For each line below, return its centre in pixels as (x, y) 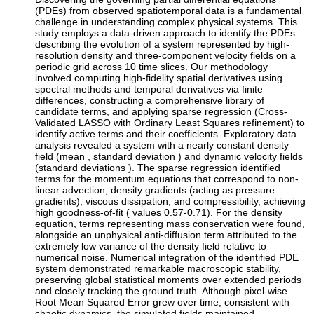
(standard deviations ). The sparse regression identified (158, 168)
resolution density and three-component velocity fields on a (166, 56)
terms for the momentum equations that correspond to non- (167, 179)
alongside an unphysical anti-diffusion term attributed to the (166, 235)
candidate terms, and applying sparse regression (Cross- (162, 112)
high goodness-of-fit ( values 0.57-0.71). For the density (159, 213)
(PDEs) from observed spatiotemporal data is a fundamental (169, 11)
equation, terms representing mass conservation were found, (170, 224)
